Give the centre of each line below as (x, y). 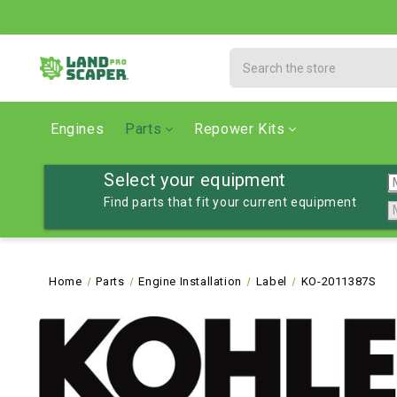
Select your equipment (195, 180)
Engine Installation (190, 281)
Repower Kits (240, 129)
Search (251, 57)
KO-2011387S (339, 281)
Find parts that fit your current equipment (230, 202)
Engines (78, 129)
